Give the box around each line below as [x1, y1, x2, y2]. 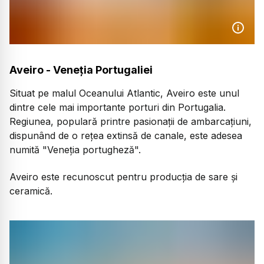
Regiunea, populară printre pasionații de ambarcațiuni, [9, 115, 252, 127]
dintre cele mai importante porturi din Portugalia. [9, 101, 226, 113]
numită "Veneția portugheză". [9, 143, 141, 156]
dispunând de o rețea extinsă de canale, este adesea [9, 129, 242, 141]
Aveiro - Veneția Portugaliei [9, 63, 153, 76]
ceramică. [9, 184, 52, 197]
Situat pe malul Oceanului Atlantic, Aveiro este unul [9, 87, 239, 99]
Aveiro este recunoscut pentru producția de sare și [9, 170, 237, 183]
